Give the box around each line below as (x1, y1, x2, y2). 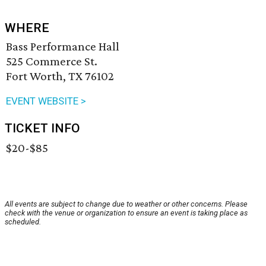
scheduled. (5, 217, 41, 227)
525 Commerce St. (6, 54, 97, 69)
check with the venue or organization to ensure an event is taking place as (5, 208, 248, 218)
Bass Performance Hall (6, 39, 119, 54)
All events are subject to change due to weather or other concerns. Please (5, 199, 248, 209)
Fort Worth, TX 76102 (6, 69, 114, 84)
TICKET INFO (5, 121, 80, 136)
